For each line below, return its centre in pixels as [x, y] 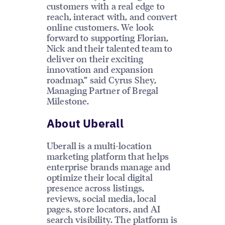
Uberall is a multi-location [99, 145]
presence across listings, [95, 187]
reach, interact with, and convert [112, 17]
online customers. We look [100, 27]
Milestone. [68, 101]
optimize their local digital [99, 177]
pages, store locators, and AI [103, 208]
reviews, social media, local [101, 198]
